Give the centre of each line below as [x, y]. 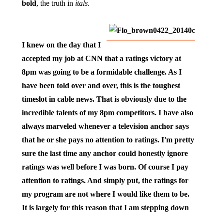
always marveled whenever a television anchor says [105, 126]
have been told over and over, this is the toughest [101, 85]
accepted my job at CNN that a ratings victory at [101, 58]
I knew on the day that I [61, 45]
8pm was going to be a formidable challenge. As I [101, 72]
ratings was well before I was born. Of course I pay [105, 167]
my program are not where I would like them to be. [105, 194]
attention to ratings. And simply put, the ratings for [105, 180]
